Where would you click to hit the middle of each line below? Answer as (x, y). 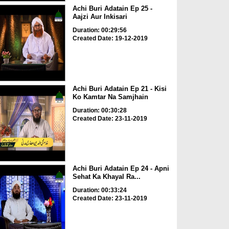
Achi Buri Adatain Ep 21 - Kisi (119, 88)
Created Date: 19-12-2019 (110, 39)
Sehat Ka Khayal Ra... (106, 177)
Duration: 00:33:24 (99, 190)
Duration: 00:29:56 (99, 30)
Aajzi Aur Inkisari (100, 17)
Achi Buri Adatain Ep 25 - (112, 9)
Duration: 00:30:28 (99, 110)
